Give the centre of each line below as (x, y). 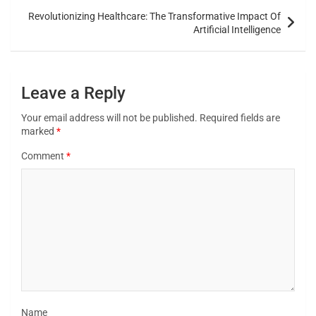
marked (39, 132)
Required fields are (240, 118)
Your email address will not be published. (109, 118)
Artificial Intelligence (237, 30)
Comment (44, 156)
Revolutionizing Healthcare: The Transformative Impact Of (154, 17)
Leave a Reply (73, 93)
